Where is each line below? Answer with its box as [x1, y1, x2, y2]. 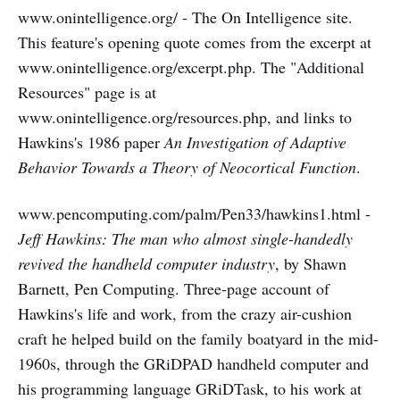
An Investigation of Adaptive [164, 131, 346, 153]
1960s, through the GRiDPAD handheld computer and [18, 353, 369, 374]
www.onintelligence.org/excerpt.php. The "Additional [18, 56, 364, 78]
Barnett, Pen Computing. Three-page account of [18, 278, 329, 299]
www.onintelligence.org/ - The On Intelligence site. [18, 6, 353, 28]
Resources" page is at [18, 81, 156, 103]
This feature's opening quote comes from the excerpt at [18, 31, 371, 53]
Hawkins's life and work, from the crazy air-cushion [18, 303, 352, 324]
